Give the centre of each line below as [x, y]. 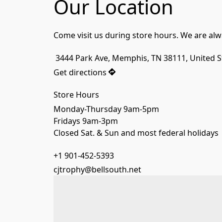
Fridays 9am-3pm [86, 121]
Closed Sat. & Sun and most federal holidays [136, 133]
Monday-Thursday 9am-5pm [106, 109]
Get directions [80, 72]
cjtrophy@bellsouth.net [97, 170]
